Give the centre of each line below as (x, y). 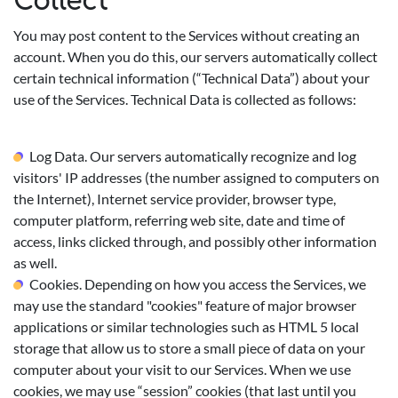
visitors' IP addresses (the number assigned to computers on (196, 177)
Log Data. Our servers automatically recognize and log (193, 156)
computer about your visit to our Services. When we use (182, 369)
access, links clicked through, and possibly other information (195, 241)
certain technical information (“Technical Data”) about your (191, 78)
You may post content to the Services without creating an (187, 35)
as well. (35, 263)
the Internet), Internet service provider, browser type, (175, 199)
